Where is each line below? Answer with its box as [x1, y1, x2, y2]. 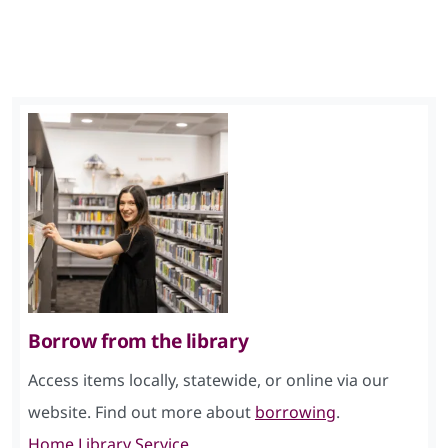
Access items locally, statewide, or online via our [28, 368, 389, 391]
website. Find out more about [28, 400, 255, 423]
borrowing [255, 400, 336, 423]
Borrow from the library [28, 326, 249, 354]
